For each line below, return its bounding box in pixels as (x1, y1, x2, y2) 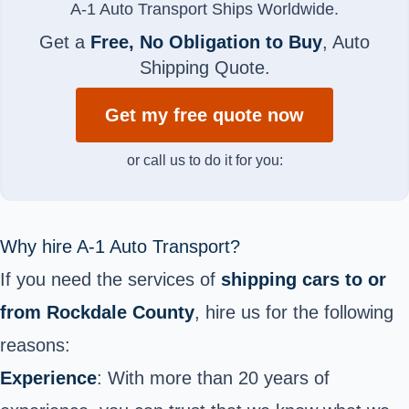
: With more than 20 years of (97, 367, 330, 388)
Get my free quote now (105, 104, 304, 125)
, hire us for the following (194, 301, 393, 322)
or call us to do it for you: (126, 152, 283, 168)
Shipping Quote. (139, 57, 270, 78)
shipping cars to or (221, 268, 386, 289)
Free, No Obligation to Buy (90, 31, 322, 52)
